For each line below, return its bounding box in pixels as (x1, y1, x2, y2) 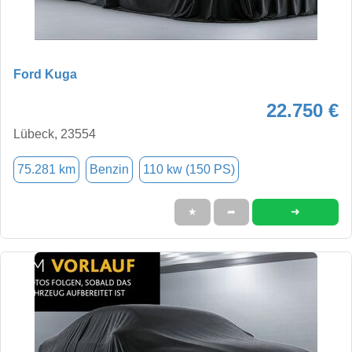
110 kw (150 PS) (143, 162, 235, 176)
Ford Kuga (13, 67, 77, 81)
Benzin (90, 162, 129, 176)
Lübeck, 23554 (13, 126, 96, 141)
